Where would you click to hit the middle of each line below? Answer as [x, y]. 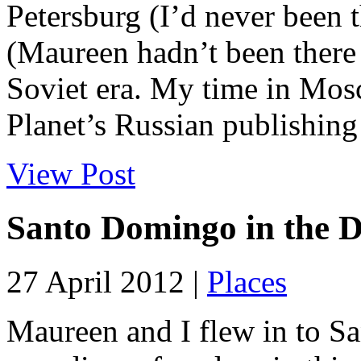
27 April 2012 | [107, 281]
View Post [71, 174]
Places [247, 281]
